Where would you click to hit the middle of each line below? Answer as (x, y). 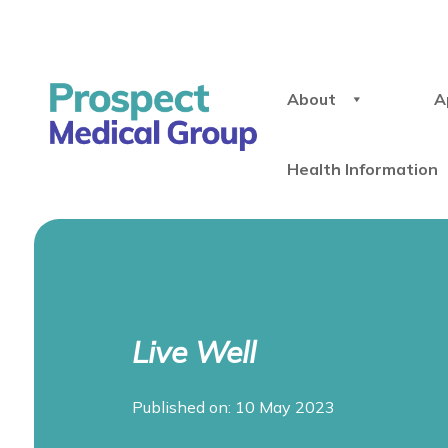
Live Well (194, 351)
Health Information (363, 169)
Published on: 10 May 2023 (233, 406)
